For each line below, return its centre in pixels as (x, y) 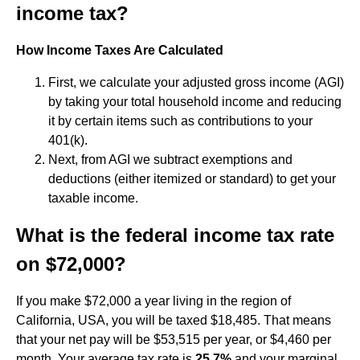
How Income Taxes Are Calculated (120, 50)
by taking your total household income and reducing (195, 102)
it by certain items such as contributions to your (180, 121)
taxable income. (93, 198)
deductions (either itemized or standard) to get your (192, 179)
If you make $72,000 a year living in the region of (153, 301)
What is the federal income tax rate (175, 235)
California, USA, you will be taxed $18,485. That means (174, 320)
